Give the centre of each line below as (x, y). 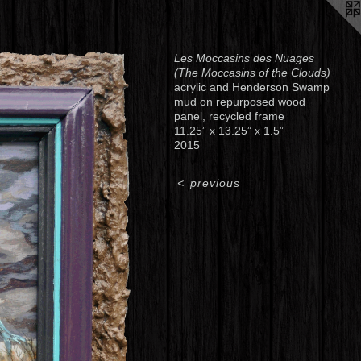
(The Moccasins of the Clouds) (252, 73)
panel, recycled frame (229, 116)
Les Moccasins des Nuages (244, 58)
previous (215, 183)
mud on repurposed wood (240, 102)
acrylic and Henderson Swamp (252, 87)
